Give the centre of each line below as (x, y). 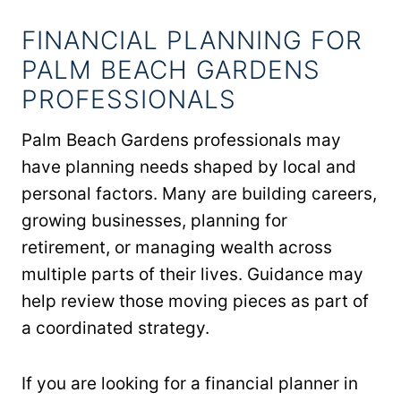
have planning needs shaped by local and (189, 166)
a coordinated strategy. (115, 328)
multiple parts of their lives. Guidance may (192, 274)
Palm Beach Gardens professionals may (181, 140)
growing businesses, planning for (154, 220)
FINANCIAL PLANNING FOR (192, 40)
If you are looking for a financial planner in (190, 383)
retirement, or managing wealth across (177, 247)
